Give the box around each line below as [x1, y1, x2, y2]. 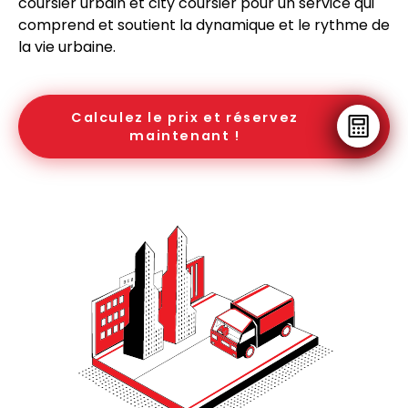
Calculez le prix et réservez [71, 107, 299, 127]
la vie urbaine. [18, 36, 116, 57]
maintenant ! [129, 126, 240, 145]
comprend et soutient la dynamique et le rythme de [18, 14, 390, 36]
